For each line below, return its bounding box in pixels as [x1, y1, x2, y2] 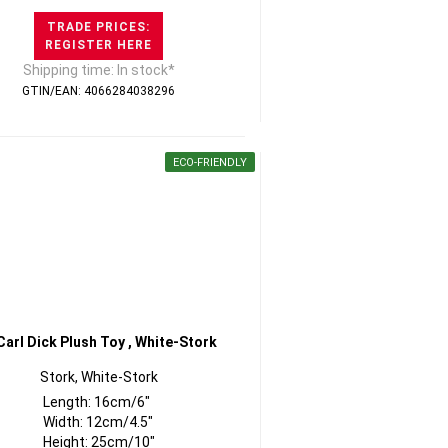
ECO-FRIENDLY [172, 156, 247, 169]
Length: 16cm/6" [42, 394, 150, 410]
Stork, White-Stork [39, 369, 158, 385]
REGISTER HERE [45, 38, 153, 52]
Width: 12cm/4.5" [42, 414, 153, 430]
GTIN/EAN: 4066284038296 [22, 84, 176, 98]
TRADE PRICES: [47, 20, 151, 34]
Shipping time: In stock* [22, 62, 175, 78]
